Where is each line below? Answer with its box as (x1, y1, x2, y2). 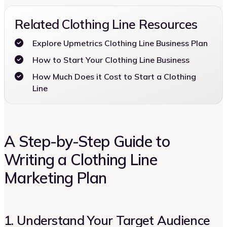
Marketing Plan (4, 168, 107, 188)
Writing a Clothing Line (4, 150, 157, 170)
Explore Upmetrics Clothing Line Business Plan (32, 38, 208, 49)
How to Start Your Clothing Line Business (32, 55, 190, 65)
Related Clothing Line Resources (15, 16, 198, 32)
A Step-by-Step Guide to (4, 132, 170, 152)
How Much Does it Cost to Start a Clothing (32, 71, 196, 82)
